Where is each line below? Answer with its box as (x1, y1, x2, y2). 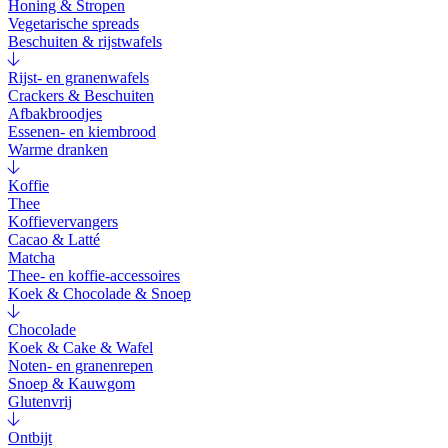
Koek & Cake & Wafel (8, 339, 153, 357)
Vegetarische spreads (8, 15, 139, 33)
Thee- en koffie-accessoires (8, 267, 180, 285)
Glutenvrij (8, 393, 72, 411)
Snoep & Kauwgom (8, 375, 135, 393)
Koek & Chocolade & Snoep (8, 285, 191, 303)
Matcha (8, 249, 55, 267)
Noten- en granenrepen (8, 357, 153, 375)
